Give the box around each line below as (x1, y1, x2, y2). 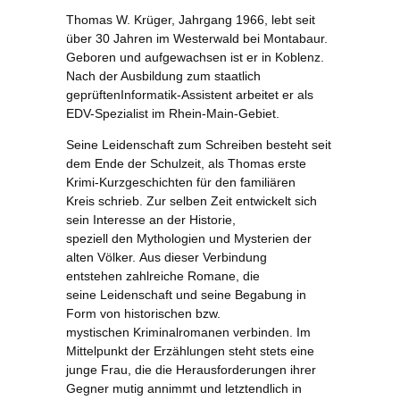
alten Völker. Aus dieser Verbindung (66, 250, 267, 265)
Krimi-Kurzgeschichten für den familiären (66, 175, 296, 190)
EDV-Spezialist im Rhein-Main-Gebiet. (66, 105, 279, 121)
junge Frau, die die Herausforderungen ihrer (66, 362, 316, 378)
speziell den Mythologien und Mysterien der (66, 231, 312, 246)
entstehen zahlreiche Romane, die (66, 269, 260, 284)
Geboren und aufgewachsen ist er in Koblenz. (66, 49, 324, 64)
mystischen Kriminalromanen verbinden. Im (66, 325, 311, 340)
